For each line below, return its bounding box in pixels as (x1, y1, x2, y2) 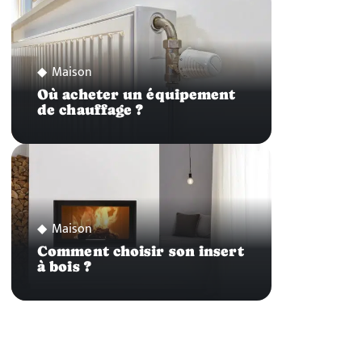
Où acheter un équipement (37, 86, 236, 103)
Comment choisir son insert (37, 242, 244, 259)
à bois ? (37, 258, 91, 275)
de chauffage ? (37, 102, 144, 119)
